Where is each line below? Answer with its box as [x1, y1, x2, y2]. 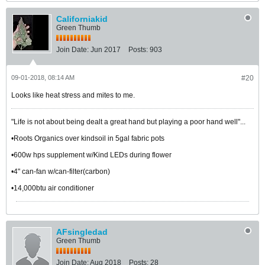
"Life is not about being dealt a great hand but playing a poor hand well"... [11, 117, 245, 126]
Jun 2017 [91, 45, 121, 54]
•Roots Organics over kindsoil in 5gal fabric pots [11, 134, 164, 143]
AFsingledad [56, 227, 108, 237]
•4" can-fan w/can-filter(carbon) [11, 167, 110, 176]
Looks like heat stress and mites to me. [11, 91, 135, 99]
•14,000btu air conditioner [11, 183, 94, 192]
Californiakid [56, 14, 108, 24]
